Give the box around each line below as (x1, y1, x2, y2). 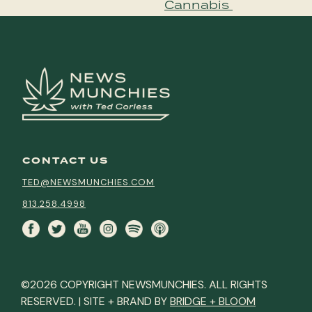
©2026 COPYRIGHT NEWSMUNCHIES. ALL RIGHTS (21, 277, 267, 292)
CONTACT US (22, 154, 109, 167)
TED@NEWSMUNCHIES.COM (22, 176, 155, 188)
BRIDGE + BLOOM (170, 294, 256, 309)
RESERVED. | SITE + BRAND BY (21, 294, 170, 309)
